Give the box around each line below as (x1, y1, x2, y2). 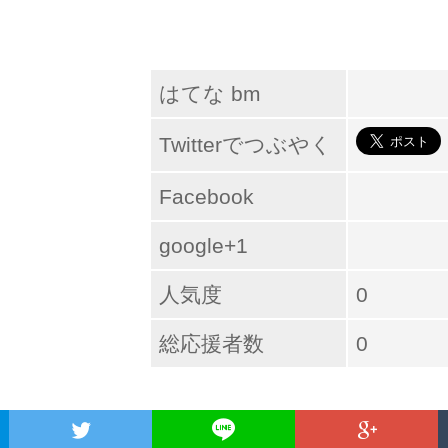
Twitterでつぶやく (159, 133, 332, 156)
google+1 (159, 234, 248, 257)
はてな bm (159, 82, 261, 105)
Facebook (159, 185, 254, 208)
